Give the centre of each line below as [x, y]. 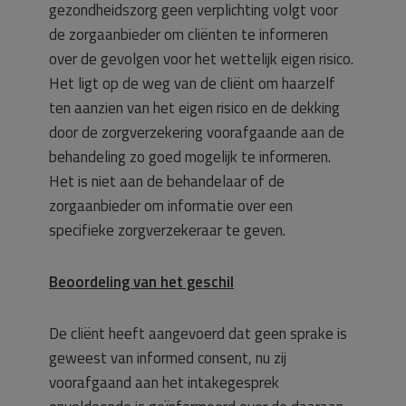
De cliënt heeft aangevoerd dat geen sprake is [198, 333]
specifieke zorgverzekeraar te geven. [167, 230]
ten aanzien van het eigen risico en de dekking [194, 108]
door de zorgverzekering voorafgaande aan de [197, 132]
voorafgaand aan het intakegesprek [164, 382]
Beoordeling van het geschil [141, 282]
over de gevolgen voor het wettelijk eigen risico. [201, 59]
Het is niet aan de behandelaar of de [167, 181]
